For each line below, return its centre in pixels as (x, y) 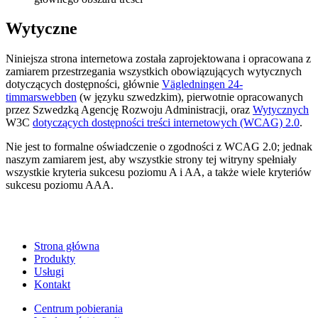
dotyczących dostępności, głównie (84, 84)
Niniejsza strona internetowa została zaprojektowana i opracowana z (158, 59)
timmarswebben (41, 97)
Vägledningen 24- (202, 84)
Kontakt (52, 285)
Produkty (55, 259)
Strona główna (67, 246)
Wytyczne (42, 29)
